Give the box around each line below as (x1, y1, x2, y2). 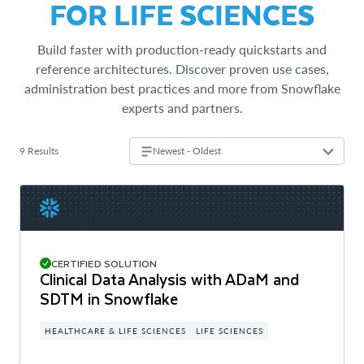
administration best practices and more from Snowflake (24, 80, 340, 96)
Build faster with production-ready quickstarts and (37, 41, 327, 57)
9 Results (19, 144, 58, 157)
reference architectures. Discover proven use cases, (35, 60, 329, 76)
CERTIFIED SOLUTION (51, 254, 158, 271)
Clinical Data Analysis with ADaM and (40, 266, 299, 292)
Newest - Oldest (153, 144, 221, 157)
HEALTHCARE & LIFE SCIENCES (45, 325, 186, 336)
